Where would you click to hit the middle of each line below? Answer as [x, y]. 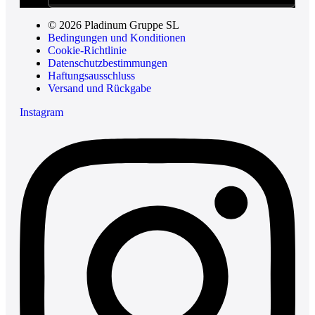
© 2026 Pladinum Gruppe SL [114, 25]
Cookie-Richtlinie [87, 51]
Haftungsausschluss [91, 76]
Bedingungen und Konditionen [117, 38]
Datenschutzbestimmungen [108, 63]
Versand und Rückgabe [99, 89]
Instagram [41, 112]
